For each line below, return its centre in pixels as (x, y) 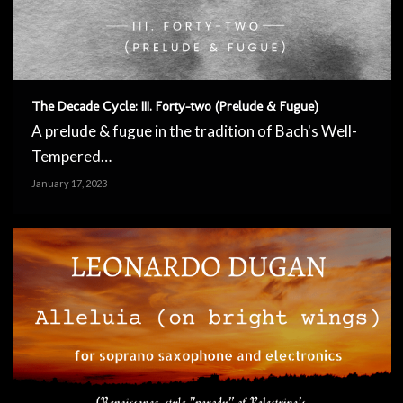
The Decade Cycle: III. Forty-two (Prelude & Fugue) (175, 107)
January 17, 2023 (69, 184)
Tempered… (72, 157)
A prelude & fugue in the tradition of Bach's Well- (194, 131)
